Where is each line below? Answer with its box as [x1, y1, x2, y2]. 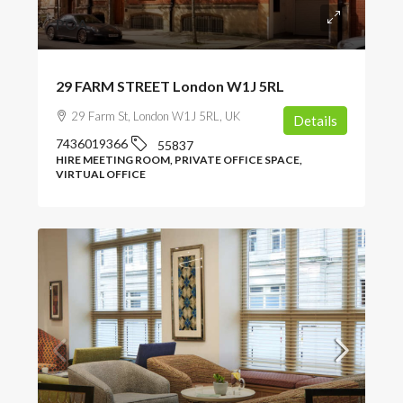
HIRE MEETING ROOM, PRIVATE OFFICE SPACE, [56, 152, 302, 166]
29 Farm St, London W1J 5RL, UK [71, 108, 240, 123]
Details [293, 112, 337, 129]
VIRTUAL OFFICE [56, 166, 146, 181]
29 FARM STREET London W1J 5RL [56, 76, 284, 94]
